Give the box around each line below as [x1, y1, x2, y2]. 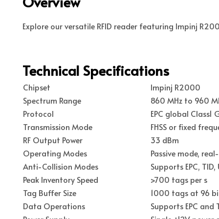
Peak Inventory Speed [23, 174, 98, 185]
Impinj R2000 [151, 81, 200, 92]
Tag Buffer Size [23, 187, 76, 198]
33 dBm [151, 134, 179, 145]
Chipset [23, 81, 50, 92]
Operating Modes [23, 147, 87, 158]
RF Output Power [23, 134, 83, 145]
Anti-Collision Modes [23, 160, 98, 172]
